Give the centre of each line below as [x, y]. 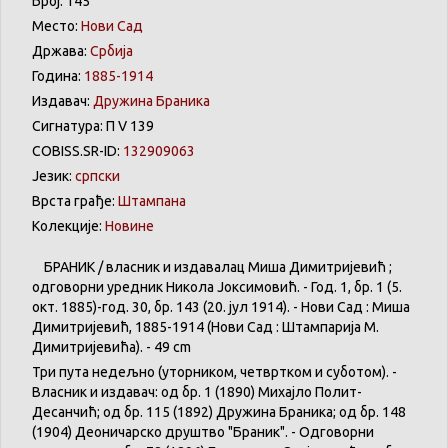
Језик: [53, 176]
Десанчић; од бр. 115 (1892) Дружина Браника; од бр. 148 [219, 412]
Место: [56, 26]
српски [97, 176]
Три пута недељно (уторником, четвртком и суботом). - [214, 372]
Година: [58, 76]
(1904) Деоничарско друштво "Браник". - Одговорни [203, 432]
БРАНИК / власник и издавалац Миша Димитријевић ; [212, 267]
